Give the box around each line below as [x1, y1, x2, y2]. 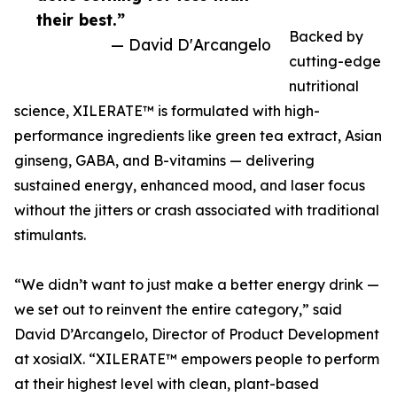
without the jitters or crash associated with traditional [14, 201, 379, 220]
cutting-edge [289, 52, 381, 71]
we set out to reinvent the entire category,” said [14, 300, 342, 319]
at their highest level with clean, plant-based [14, 375, 319, 393]
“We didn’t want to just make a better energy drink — [14, 276, 379, 294]
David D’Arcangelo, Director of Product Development [14, 325, 379, 344]
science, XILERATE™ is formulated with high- [14, 102, 320, 121]
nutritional [289, 77, 359, 96]
